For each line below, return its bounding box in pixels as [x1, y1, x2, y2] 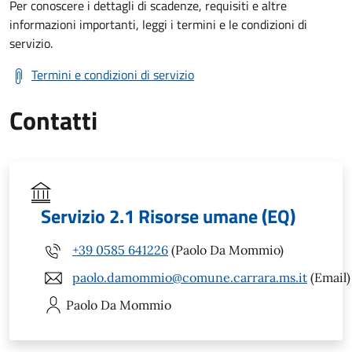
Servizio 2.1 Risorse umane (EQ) [41, 201, 295, 230]
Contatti [9, 101, 97, 139]
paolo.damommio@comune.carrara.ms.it [72, 269, 307, 286]
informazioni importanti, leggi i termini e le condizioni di [9, 14, 307, 34]
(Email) [307, 269, 350, 286]
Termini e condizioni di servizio [31, 64, 194, 84]
